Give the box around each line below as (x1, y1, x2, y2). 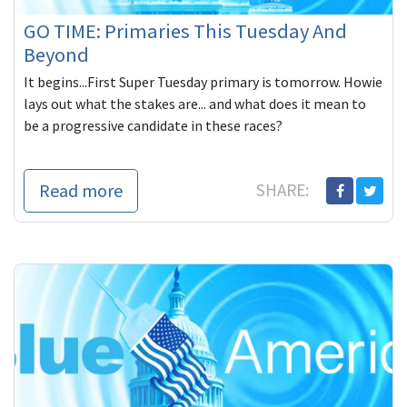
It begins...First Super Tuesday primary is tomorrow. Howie (24, 73, 382, 92)
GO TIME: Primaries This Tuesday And (24, 18, 347, 45)
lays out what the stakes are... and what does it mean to (24, 94, 366, 114)
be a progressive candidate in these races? (24, 116, 283, 135)
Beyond (24, 42, 89, 68)
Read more (39, 179, 123, 203)
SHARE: (256, 179, 313, 202)
